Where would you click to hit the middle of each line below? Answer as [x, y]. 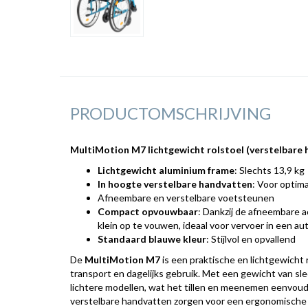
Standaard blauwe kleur [152, 239]
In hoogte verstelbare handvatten [175, 184]
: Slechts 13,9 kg [269, 170]
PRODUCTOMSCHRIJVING [170, 113]
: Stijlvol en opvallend [251, 239]
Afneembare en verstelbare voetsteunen [186, 198]
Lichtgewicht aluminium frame [166, 170]
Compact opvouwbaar [148, 211]
